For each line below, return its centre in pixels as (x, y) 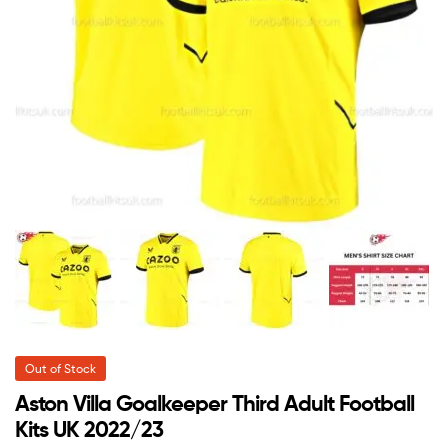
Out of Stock (60, 369)
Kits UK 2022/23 (89, 430)
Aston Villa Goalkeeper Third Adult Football (214, 404)
